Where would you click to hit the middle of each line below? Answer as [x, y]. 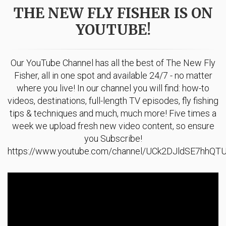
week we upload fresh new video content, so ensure [113, 126]
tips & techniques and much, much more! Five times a [113, 113]
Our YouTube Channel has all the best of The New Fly [113, 63]
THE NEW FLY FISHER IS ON [113, 13]
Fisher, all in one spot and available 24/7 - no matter [113, 75]
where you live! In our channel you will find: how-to [113, 88]
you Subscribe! [113, 138]
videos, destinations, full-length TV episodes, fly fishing [113, 100]
